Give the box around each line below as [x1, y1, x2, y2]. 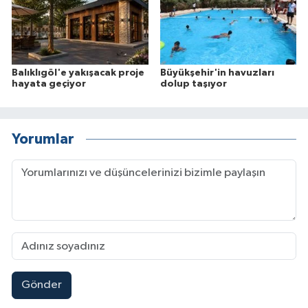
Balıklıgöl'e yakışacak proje [12, 68, 144, 78]
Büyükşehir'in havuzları [159, 68, 274, 78]
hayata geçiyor [12, 79, 86, 89]
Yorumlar [12, 131, 74, 146]
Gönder [21, 279, 62, 291]
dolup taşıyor [159, 79, 227, 89]
